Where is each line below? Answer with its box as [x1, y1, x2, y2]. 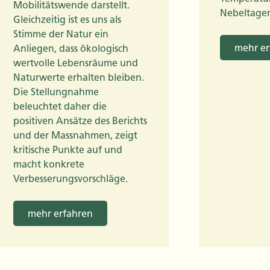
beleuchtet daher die [13, 100, 107, 112]
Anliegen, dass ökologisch [13, 42, 128, 54]
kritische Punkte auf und [13, 143, 122, 155]
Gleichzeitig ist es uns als [13, 13, 121, 25]
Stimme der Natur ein [13, 28, 108, 40]
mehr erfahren [28, 207, 93, 219]
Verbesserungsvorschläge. [13, 172, 128, 184]
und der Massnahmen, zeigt [13, 129, 137, 141]
